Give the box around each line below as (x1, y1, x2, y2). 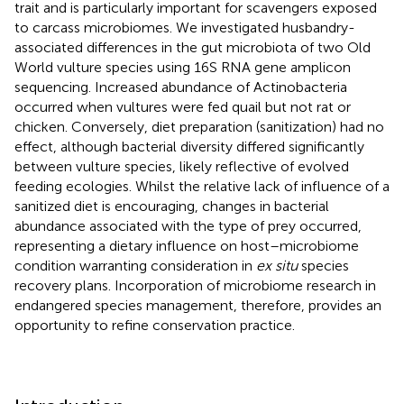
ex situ (256, 256, 298, 274)
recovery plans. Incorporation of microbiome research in (14, 276, 376, 294)
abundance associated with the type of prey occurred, (14, 216, 362, 234)
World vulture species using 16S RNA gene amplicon (14, 58, 351, 76)
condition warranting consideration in (14, 256, 256, 274)
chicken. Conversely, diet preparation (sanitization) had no (14, 117, 384, 135)
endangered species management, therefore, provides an (14, 296, 381, 314)
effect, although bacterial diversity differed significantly (14, 137, 364, 155)
